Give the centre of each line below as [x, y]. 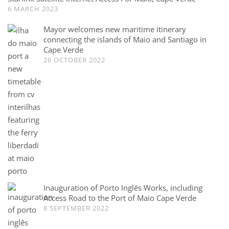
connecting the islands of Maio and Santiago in [125, 39]
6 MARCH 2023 [33, 8]
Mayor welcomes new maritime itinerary [115, 29]
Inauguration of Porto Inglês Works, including [123, 187]
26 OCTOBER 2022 [74, 60]
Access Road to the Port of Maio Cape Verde [120, 198]
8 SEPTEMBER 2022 [76, 208]
